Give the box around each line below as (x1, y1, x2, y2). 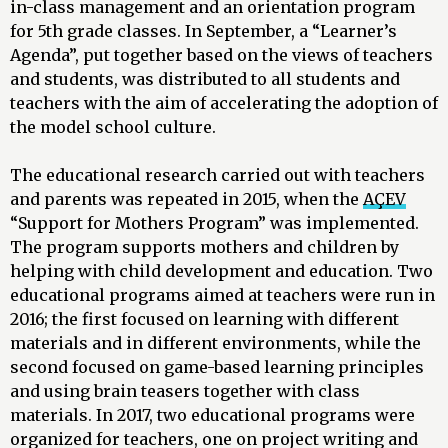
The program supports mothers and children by (10, 237, 399, 258)
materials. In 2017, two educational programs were (10, 405, 415, 426)
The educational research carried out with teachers (10, 165, 425, 186)
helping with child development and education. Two (10, 261, 433, 282)
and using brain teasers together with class (10, 381, 360, 402)
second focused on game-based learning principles (10, 357, 424, 378)
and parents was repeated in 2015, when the (10, 189, 363, 210)
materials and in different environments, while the (10, 333, 421, 354)
